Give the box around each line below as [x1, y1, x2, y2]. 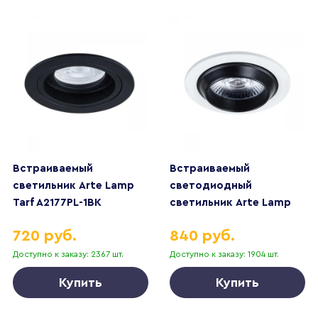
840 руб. [170, 227, 236, 243]
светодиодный [170, 180, 253, 191]
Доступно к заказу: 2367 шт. [13, 249, 124, 258]
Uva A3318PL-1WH [170, 214, 261, 225]
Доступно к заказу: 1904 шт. [170, 249, 280, 258]
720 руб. [13, 227, 77, 243]
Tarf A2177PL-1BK [13, 197, 102, 208]
